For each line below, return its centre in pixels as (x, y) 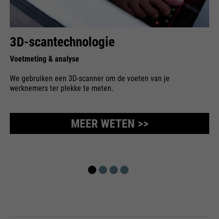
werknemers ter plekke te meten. (62, 88)
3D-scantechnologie (62, 42)
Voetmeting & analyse (44, 59)
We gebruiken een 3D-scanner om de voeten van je (90, 79)
